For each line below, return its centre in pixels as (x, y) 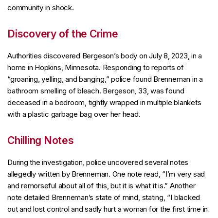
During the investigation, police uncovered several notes (98, 162)
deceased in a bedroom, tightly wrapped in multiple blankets (104, 102)
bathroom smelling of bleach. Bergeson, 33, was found (96, 91)
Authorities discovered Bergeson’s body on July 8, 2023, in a (105, 56)
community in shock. (41, 8)
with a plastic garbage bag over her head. (74, 114)
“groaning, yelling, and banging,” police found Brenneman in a (105, 79)
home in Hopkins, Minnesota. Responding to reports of (96, 67)
